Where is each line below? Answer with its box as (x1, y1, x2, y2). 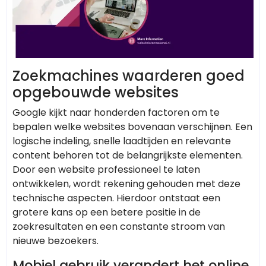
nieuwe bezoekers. (12, 233, 99, 248)
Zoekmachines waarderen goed (12, 65, 245, 85)
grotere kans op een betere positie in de (12, 205, 201, 219)
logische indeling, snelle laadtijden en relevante (12, 134, 231, 148)
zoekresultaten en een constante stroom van (12, 219, 225, 233)
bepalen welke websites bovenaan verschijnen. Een (12, 119, 252, 134)
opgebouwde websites (12, 82, 179, 102)
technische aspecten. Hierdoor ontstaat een (12, 191, 220, 205)
